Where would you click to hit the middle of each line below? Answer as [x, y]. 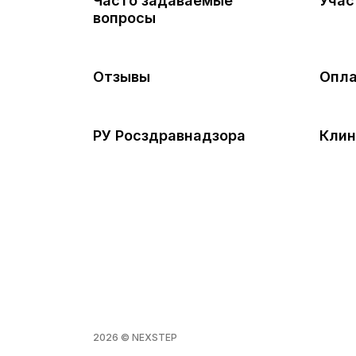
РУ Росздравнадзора [169, 135]
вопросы [124, 18]
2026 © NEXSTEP [135, 337]
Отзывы [122, 77]
